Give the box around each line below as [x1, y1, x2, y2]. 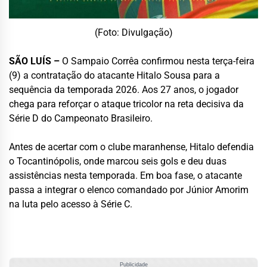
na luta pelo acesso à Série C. [9, 198, 132, 210]
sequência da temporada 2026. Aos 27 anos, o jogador [9, 84, 238, 96]
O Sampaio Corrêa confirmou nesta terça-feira [62, 55, 254, 67]
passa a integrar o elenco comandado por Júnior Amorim [9, 184, 249, 196]
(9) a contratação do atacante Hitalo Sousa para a [9, 70, 220, 82]
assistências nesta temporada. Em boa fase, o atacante [9, 170, 242, 182]
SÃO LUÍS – [9, 55, 62, 67]
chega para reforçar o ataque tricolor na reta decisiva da [9, 98, 244, 110]
